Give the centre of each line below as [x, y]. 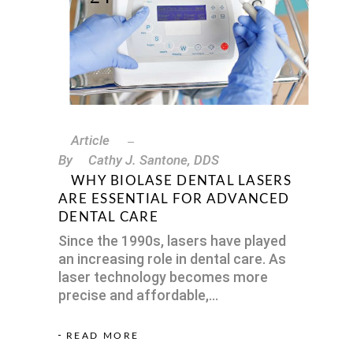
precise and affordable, [134, 295]
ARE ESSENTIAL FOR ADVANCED [174, 199]
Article [90, 140]
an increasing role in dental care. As [172, 258]
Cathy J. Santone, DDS [154, 160]
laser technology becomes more [163, 277]
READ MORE [103, 335]
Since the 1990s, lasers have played [172, 240]
